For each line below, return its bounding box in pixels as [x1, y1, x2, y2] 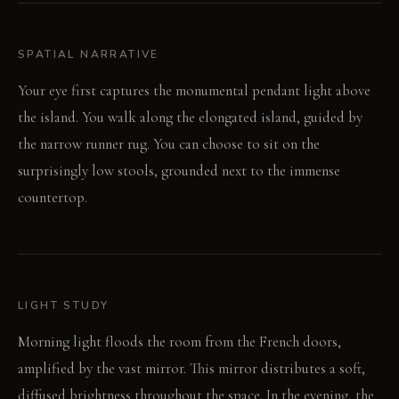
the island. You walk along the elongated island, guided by [18, 107, 362, 126]
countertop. [18, 187, 87, 207]
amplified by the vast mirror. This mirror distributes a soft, [18, 358, 365, 378]
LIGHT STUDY [18, 297, 110, 313]
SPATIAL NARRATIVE [18, 46, 159, 61]
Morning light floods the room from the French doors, [18, 331, 341, 351]
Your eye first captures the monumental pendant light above [18, 80, 370, 100]
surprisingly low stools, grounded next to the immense [18, 160, 340, 180]
